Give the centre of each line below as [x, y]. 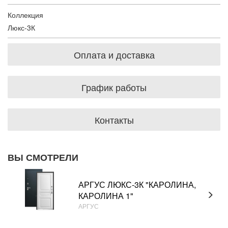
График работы [114, 87]
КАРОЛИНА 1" [106, 195]
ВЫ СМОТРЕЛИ [43, 157]
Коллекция [25, 15]
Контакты [114, 120]
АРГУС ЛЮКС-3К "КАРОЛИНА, [137, 184]
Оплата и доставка [114, 54]
